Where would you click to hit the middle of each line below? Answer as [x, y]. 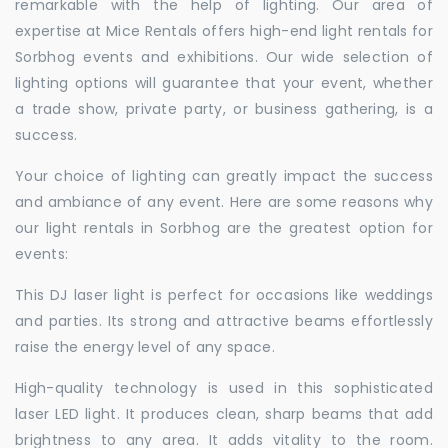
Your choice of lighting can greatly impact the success [224, 176]
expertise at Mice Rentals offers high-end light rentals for [224, 31]
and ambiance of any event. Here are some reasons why [224, 202]
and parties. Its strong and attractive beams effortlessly [224, 321]
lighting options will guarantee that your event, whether [224, 83]
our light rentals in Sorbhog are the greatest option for [224, 228]
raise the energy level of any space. [145, 347]
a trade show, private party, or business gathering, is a [224, 109]
